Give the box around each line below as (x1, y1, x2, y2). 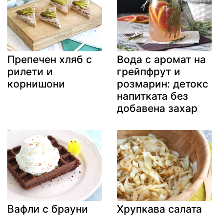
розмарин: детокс (117, 77, 208, 90)
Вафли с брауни (7, 203, 88, 216)
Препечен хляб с (7, 53, 92, 66)
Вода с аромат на (117, 53, 206, 66)
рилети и (7, 65, 53, 78)
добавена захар (117, 102, 197, 114)
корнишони (7, 77, 65, 90)
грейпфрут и (117, 65, 180, 78)
